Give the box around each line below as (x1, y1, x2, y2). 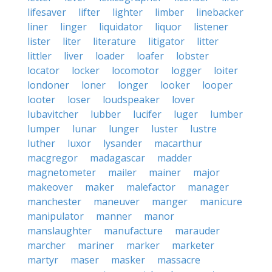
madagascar (90, 151, 145, 165)
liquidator (99, 20, 143, 33)
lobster (176, 49, 209, 63)
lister (27, 35, 50, 48)
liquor (155, 20, 182, 33)
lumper (27, 122, 60, 135)
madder (157, 151, 192, 165)
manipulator (27, 209, 84, 223)
